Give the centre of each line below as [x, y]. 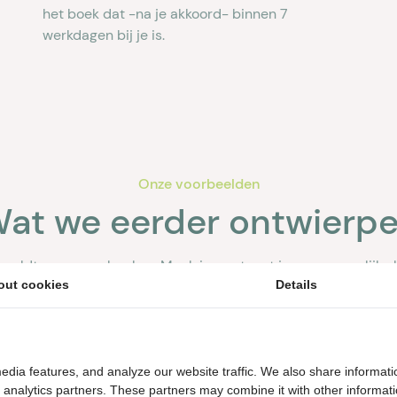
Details [297, 284]
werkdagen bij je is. [104, 35]
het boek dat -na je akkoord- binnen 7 [165, 14]
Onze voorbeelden [198, 184]
